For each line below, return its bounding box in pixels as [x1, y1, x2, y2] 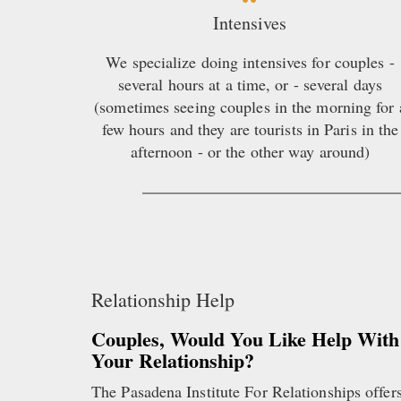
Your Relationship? [91, 346, 254, 376]
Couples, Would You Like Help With [91, 324, 399, 354]
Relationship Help [91, 286, 235, 313]
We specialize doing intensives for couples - [106, 51, 395, 73]
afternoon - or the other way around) [130, 141, 371, 163]
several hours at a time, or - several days [117, 73, 383, 96]
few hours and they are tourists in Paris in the [101, 118, 399, 141]
